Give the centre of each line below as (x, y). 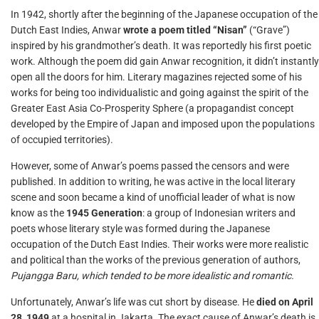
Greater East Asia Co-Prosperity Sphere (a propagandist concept (152, 108)
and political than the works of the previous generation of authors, (156, 260)
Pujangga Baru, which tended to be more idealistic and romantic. (152, 276)
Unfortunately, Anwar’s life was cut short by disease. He (134, 302)
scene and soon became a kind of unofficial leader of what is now (153, 197)
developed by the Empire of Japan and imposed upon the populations (163, 124)
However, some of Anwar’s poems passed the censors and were (150, 166)
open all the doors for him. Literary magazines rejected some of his (156, 77)
